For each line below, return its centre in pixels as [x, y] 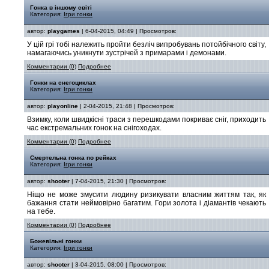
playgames [64, 31]
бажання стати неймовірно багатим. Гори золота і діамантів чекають [147, 203]
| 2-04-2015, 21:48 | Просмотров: [126, 106]
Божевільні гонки [56, 241]
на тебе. [41, 211]
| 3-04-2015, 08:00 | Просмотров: [118, 264]
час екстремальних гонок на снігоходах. [94, 128]
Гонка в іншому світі [61, 8]
